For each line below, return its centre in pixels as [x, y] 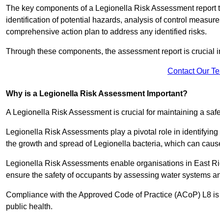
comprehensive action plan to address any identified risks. [107, 32]
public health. [30, 207]
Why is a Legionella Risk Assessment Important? [97, 94]
